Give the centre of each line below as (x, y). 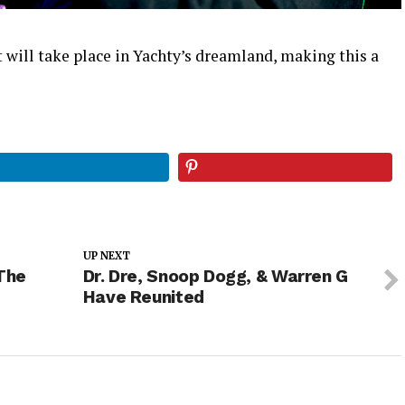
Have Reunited (143, 297)
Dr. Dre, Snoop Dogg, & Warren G (215, 276)
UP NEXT (106, 255)
